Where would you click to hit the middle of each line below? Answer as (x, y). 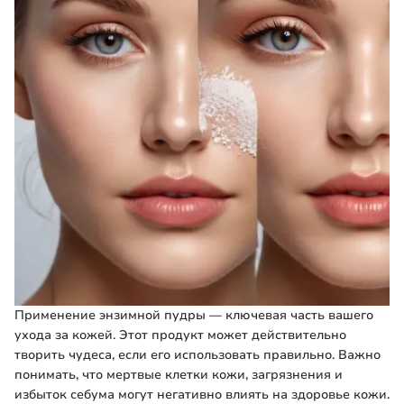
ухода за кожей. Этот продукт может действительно (180, 335)
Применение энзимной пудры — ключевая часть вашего (194, 316)
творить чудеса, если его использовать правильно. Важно (197, 355)
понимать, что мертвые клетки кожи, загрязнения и (179, 375)
